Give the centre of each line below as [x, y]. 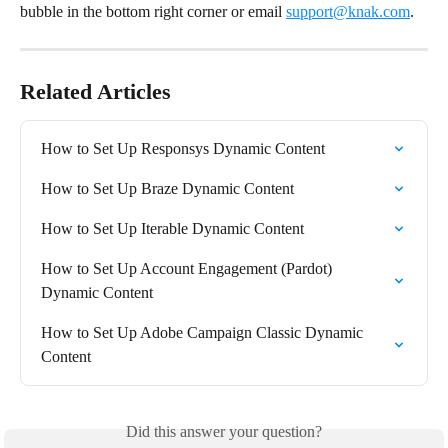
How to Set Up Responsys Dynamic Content [183, 148]
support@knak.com [348, 11]
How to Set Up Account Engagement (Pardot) [188, 268]
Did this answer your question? [224, 431]
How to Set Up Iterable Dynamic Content [172, 228]
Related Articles [95, 91]
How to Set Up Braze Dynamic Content [167, 188]
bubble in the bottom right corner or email [153, 11]
